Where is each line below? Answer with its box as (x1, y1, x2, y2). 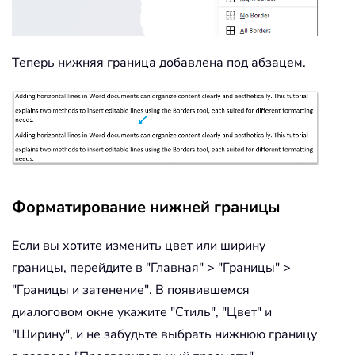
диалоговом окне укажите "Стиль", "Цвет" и (12, 303, 272, 322)
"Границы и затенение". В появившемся (12, 281, 250, 300)
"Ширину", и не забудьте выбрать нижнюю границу (12, 326, 317, 344)
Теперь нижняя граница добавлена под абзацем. (12, 53, 306, 71)
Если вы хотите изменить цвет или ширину (12, 237, 265, 255)
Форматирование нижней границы (12, 197, 281, 219)
